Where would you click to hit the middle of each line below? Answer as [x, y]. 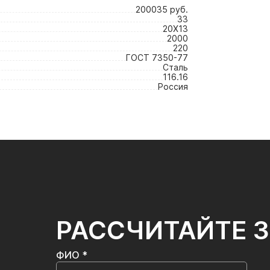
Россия [173, 86]
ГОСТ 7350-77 [157, 58]
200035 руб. [162, 9]
